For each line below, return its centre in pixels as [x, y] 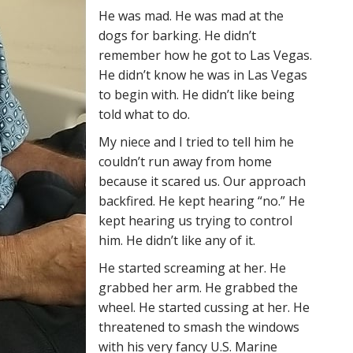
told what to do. [144, 114]
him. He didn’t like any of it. [177, 240]
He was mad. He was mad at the [191, 16]
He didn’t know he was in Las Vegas [203, 75]
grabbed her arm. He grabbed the [198, 288]
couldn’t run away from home [185, 162]
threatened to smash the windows [199, 327]
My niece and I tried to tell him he [196, 142]
